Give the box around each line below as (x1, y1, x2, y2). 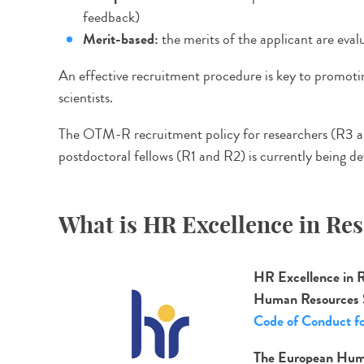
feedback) (83, 6, 140, 28)
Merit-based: (83, 28, 158, 50)
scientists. (58, 87, 113, 108)
